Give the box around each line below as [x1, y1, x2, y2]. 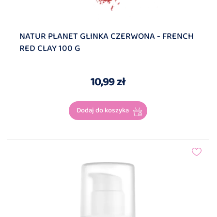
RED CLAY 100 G [19, 42, 80, 56]
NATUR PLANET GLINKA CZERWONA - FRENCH [19, 30, 194, 44]
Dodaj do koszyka [76, 105, 129, 117]
